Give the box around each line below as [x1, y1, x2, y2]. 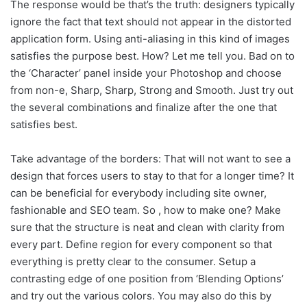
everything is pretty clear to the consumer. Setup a [10, 254, 256, 268]
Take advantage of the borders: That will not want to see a [10, 151, 291, 165]
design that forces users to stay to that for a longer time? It [10, 169, 294, 182]
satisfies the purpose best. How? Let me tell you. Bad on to [10, 49, 295, 62]
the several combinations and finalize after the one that [10, 100, 277, 114]
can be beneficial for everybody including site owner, [10, 186, 267, 199]
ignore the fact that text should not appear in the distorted [10, 14, 291, 28]
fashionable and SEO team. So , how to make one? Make [10, 203, 281, 217]
